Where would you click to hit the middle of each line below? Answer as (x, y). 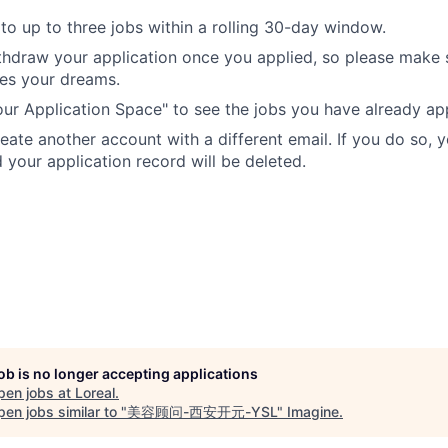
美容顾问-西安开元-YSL (202, 411)
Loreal (95, 392)
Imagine (313, 411)
